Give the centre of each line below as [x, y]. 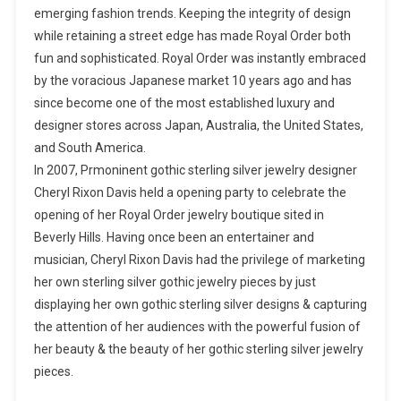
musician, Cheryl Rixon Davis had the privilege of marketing [199, 260]
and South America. [90, 148]
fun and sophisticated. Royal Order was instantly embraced [200, 59]
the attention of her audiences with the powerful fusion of [197, 327]
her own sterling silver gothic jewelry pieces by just [175, 282]
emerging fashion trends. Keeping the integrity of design [192, 14]
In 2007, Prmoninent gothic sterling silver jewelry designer [195, 171]
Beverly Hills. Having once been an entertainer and [174, 238]
